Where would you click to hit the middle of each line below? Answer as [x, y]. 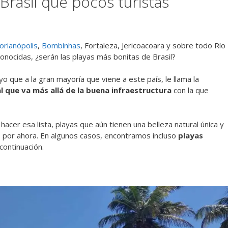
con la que [190, 90]
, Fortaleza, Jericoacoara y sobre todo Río [153, 45]
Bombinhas [61, 45]
